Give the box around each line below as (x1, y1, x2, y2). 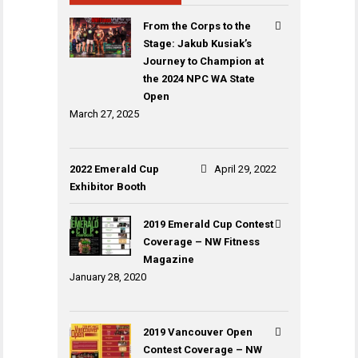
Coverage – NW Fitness (143, 236, 261, 248)
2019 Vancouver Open (143, 326, 253, 338)
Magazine (143, 253, 195, 265)
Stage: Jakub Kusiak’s (143, 38, 253, 50)
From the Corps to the (143, 20, 252, 32)
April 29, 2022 (214, 163, 277, 175)
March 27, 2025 (70, 108, 139, 120)
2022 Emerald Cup (70, 163, 159, 175)
